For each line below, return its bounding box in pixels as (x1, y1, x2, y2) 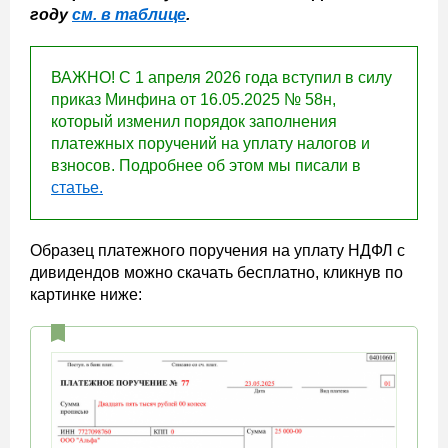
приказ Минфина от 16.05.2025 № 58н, (51, 91, 336, 109)
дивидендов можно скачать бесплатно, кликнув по (30, 264, 403, 282)
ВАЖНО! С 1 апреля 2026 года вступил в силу (51, 69, 392, 87)
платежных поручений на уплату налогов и (51, 135, 370, 153)
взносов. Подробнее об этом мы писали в (51, 157, 361, 175)
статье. (51, 179, 103, 197)
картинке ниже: (30, 286, 142, 304)
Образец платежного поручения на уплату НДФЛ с (30, 242, 405, 260)
